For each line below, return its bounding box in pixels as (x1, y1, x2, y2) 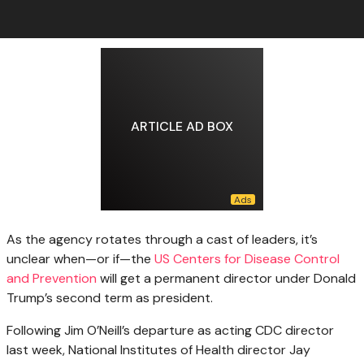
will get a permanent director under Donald (97, 270, 356, 288)
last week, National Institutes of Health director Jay (6, 341, 310, 359)
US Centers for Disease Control (154, 250, 340, 268)
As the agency (6, 231, 93, 249)
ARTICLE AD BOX (131, 117, 233, 135)
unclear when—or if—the (6, 250, 154, 268)
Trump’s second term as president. (6, 289, 213, 307)
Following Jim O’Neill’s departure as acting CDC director (6, 322, 334, 340)
